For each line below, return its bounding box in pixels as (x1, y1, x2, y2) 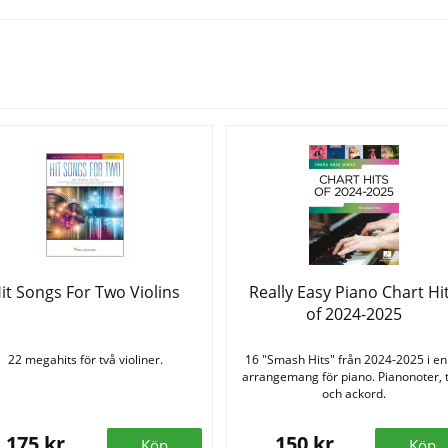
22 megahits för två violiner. (7, 351, 163, 369)
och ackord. (321, 385, 386, 403)
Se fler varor (156, 59, 292, 93)
